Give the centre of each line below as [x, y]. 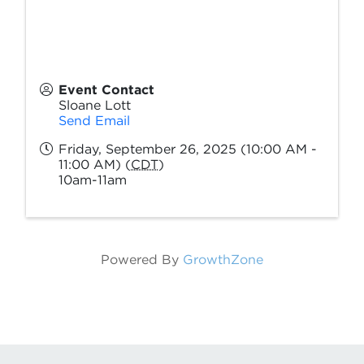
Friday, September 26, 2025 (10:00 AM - [188, 149]
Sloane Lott [95, 105]
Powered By [142, 260]
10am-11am [93, 180]
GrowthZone [223, 260]
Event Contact [106, 90]
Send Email [94, 121]
